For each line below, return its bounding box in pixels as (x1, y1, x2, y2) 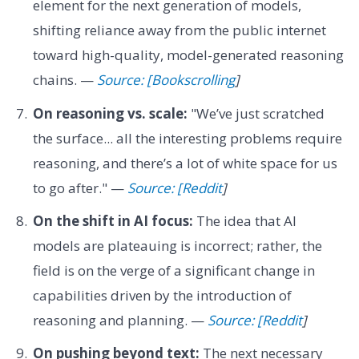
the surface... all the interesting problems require (32, 128, 342, 147)
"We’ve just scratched (187, 103, 325, 123)
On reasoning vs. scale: (32, 103, 188, 123)
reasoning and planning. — (32, 310, 208, 329)
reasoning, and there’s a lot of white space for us (32, 153, 337, 172)
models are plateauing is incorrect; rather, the (32, 236, 322, 255)
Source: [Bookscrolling (96, 71, 235, 90)
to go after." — (32, 178, 127, 197)
